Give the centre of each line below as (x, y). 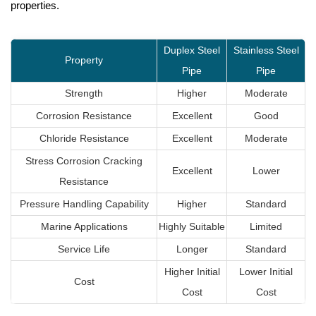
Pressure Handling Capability (84, 203)
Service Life (84, 249)
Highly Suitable (192, 226)
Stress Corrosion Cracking (84, 160)
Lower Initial (266, 271)
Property (84, 60)
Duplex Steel (192, 50)
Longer (192, 249)
